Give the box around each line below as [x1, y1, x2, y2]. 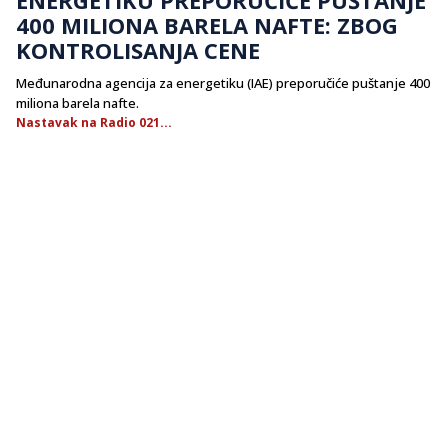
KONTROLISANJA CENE [16, 34, 260, 65]
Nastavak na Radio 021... [16, 113, 172, 131]
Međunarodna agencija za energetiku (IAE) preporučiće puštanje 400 [16, 73, 430, 92]
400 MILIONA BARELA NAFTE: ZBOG [16, 9, 398, 40]
